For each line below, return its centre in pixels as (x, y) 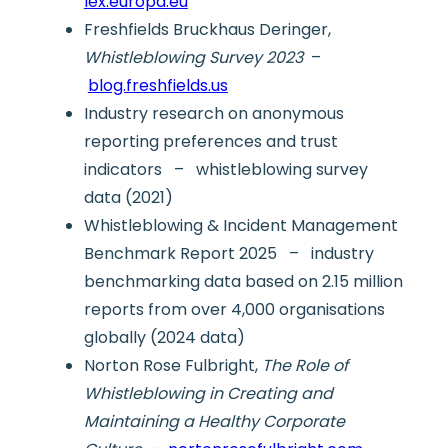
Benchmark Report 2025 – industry (228, 254)
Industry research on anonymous (213, 114)
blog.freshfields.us (157, 86)
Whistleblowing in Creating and (208, 394)
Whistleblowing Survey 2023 (193, 58)
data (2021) (128, 198)
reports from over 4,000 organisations (234, 310)
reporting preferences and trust (210, 142)
